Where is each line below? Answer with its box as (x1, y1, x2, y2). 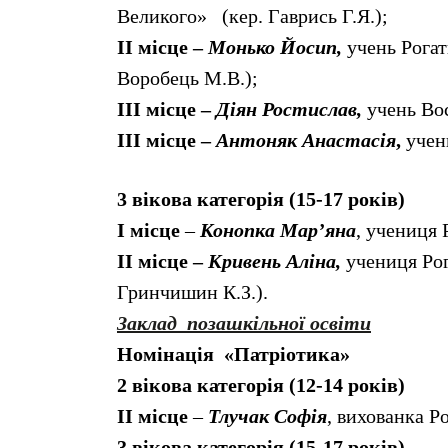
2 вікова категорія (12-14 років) (117, 374, 405, 397)
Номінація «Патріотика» (117, 343, 350, 366)
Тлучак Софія (203, 405, 327, 428)
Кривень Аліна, (208, 250, 341, 273)
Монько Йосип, (208, 36, 342, 59)
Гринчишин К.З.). (117, 281, 268, 304)
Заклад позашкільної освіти (117, 312, 371, 335)
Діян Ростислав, (216, 98, 362, 121)
